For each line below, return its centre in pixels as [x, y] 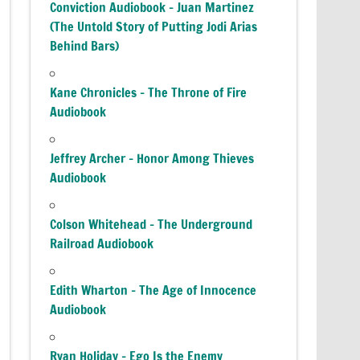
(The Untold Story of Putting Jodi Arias [154, 26]
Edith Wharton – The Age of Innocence [153, 290]
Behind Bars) [85, 45]
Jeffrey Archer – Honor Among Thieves [152, 158]
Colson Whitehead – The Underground [151, 224]
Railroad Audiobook [102, 243]
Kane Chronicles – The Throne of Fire [149, 92]
